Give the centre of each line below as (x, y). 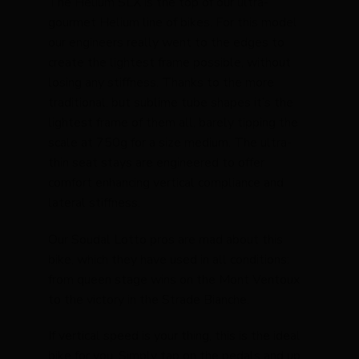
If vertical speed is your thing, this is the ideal (174, 336)
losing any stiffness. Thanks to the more (161, 82)
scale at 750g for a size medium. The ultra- (170, 142)
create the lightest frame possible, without (169, 62)
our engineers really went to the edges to (166, 42)
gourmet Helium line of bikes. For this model (173, 22)
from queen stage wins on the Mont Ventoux (174, 279)
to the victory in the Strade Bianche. (149, 299)
